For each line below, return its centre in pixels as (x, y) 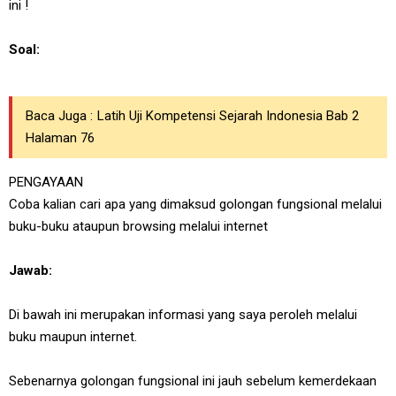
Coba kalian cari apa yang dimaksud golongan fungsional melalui (195, 204)
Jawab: (30, 270)
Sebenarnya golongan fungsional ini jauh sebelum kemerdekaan (193, 381)
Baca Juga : (59, 116)
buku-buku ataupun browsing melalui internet (138, 226)
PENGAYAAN (46, 182)
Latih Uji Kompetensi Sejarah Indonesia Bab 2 (228, 116)
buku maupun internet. (73, 337)
